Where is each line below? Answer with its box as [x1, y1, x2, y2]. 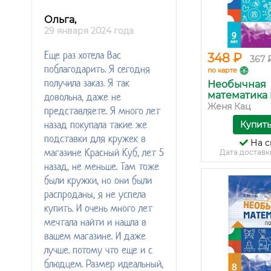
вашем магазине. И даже [44, 229, 146, 243]
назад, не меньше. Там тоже [44, 159, 159, 173]
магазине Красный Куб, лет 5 [44, 145, 164, 159]
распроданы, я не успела [44, 187, 146, 201]
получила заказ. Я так [44, 76, 129, 90]
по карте [207, 66, 237, 74]
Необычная [207, 79, 266, 90]
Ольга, [44, 13, 76, 25]
